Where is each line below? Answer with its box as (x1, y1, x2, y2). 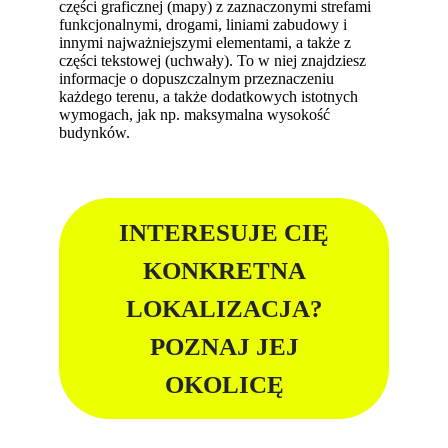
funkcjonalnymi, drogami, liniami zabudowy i (59, 16, 348, 34)
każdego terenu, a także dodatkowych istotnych (59, 88, 359, 106)
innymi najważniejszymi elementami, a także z (59, 34, 352, 52)
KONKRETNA (142, 256, 306, 284)
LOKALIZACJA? (125, 294, 323, 322)
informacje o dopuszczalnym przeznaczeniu (59, 70, 335, 88)
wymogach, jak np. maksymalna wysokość (59, 106, 331, 124)
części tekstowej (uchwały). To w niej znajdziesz (59, 52, 367, 70)
